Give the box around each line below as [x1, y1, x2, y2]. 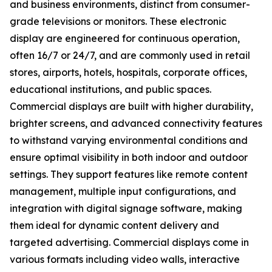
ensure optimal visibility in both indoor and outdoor [10, 151, 248, 164]
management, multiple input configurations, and [10, 185, 236, 198]
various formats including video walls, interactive [10, 253, 240, 266]
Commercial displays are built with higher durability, [10, 100, 253, 113]
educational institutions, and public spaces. [10, 83, 211, 96]
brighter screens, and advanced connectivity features [10, 117, 262, 130]
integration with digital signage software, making [10, 202, 242, 215]
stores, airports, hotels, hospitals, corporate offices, [10, 66, 247, 79]
